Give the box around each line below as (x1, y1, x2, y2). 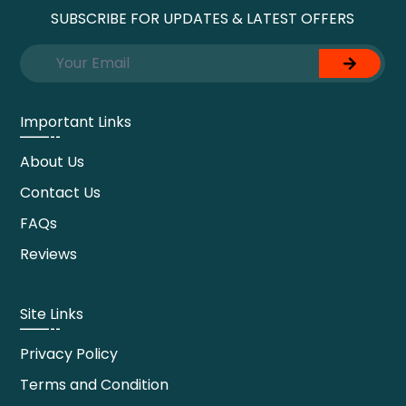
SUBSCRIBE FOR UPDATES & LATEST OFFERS (51, 8, 355, 30)
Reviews (20, 244, 78, 266)
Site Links (20, 304, 84, 325)
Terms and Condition (20, 374, 169, 396)
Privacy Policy (20, 343, 119, 365)
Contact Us (20, 182, 101, 204)
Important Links (20, 111, 132, 133)
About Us (20, 151, 85, 173)
